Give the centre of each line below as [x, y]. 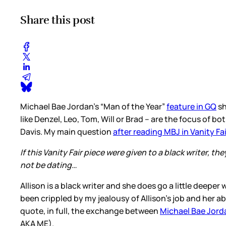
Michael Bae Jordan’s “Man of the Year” [93, 107]
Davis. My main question [67, 132]
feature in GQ [191, 107]
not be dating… [49, 165]
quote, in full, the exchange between [90, 211]
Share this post [58, 20]
